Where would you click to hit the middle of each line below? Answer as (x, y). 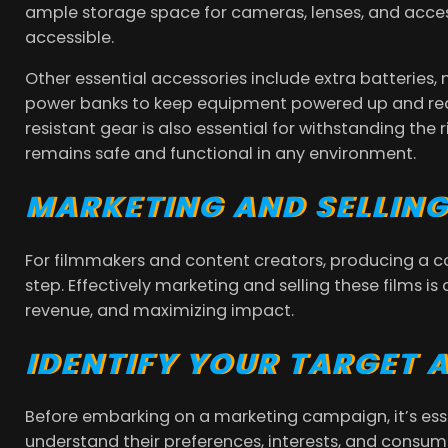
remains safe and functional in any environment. (221, 153)
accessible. (70, 37)
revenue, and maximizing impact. (160, 310)
